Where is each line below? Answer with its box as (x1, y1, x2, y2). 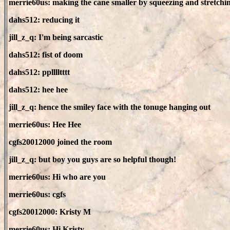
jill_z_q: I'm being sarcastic (9, 33, 103, 42)
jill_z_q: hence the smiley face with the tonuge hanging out (9, 103, 210, 111)
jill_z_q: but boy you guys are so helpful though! (9, 155, 176, 164)
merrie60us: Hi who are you (9, 172, 106, 181)
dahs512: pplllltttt (9, 68, 70, 76)
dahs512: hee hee (9, 85, 68, 94)
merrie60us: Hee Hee (9, 120, 81, 129)
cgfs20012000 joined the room (9, 138, 112, 146)
